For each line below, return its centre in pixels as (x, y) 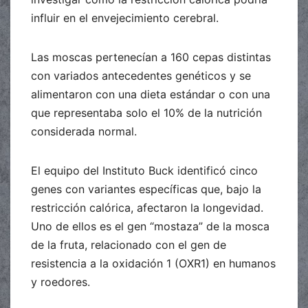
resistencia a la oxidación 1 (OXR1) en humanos (153, 263)
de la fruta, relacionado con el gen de (129, 244)
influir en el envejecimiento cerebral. (125, 18)
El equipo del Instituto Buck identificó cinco (144, 170)
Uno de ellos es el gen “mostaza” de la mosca (150, 226)
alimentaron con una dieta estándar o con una (151, 94)
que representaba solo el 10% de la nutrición (146, 112)
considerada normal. (84, 131)
